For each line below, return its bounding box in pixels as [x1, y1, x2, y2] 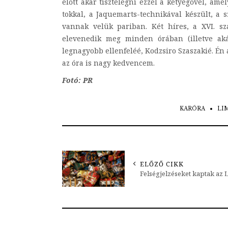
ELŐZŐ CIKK [140, 160, 184, 169]
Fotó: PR [62, 75, 93, 85]
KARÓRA [179, 105, 205, 112]
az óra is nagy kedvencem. [62, 58, 155, 68]
